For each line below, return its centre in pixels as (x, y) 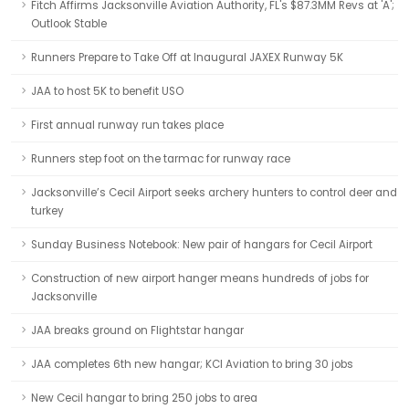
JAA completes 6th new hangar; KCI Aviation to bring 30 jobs (192, 364)
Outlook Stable (69, 24)
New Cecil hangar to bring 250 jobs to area (144, 398)
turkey (47, 211)
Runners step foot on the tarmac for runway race (161, 159)
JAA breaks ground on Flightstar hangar (137, 330)
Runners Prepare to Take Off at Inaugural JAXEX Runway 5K (187, 58)
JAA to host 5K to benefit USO (107, 91)
